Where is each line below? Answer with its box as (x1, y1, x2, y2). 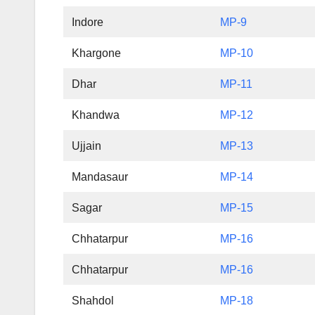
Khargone (72, 47, 122, 60)
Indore (72, 16, 104, 29)
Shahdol (72, 295, 115, 307)
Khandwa (72, 109, 120, 122)
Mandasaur (72, 171, 129, 184)
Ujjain (72, 140, 102, 153)
